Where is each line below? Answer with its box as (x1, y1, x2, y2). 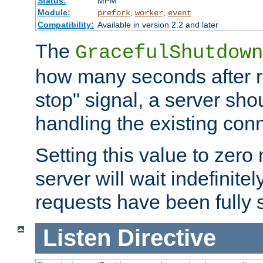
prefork (97, 8, 130, 18)
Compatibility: (37, 20, 94, 30)
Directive (117, 225, 216, 251)
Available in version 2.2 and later (97, 20, 218, 30)
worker (134, 8, 163, 18)
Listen (42, 225, 111, 251)
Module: (37, 8, 70, 18)
